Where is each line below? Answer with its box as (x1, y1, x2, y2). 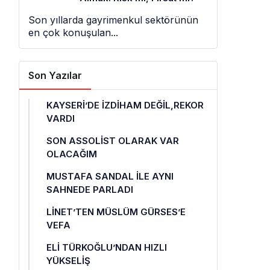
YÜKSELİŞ (46, 255, 90, 266)
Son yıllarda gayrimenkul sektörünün (28, 14, 198, 26)
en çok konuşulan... (28, 27, 118, 39)
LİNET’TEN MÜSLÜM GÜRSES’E (46, 206, 186, 218)
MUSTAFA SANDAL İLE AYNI (46, 171, 174, 182)
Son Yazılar (28, 69, 82, 81)
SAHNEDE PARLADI (46, 184, 133, 195)
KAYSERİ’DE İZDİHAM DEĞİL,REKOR (46, 99, 204, 111)
